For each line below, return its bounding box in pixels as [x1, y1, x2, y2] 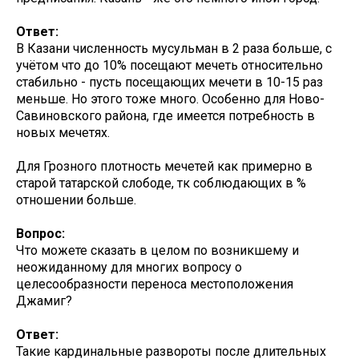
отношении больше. [16, 192, 136, 208]
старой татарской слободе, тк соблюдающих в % [16, 175, 306, 192]
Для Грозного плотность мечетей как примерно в [16, 159, 313, 175]
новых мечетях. [16, 125, 110, 141]
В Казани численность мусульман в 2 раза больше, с [16, 41, 332, 57]
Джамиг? [16, 293, 72, 309]
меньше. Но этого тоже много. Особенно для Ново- [16, 91, 325, 107]
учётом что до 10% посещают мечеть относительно [16, 58, 323, 74]
